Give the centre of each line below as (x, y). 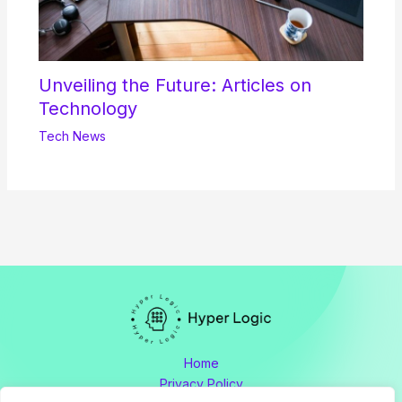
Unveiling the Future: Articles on (175, 85)
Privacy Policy (201, 383)
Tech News (72, 135)
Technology (87, 108)
